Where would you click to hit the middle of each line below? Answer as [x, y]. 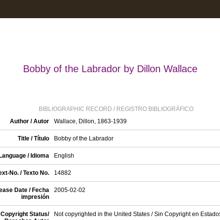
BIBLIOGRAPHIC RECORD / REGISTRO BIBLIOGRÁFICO [116, 109]
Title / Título [33, 138]
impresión [35, 197]
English [64, 156]
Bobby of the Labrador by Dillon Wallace [110, 69]
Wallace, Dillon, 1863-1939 [90, 121]
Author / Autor [29, 121]
